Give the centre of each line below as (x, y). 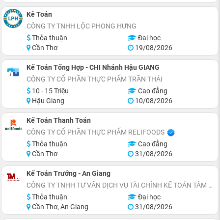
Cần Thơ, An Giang (59, 207)
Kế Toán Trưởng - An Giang (69, 173)
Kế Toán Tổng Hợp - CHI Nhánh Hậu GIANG (93, 67)
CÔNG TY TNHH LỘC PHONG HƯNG (82, 26)
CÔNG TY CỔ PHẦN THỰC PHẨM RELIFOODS (96, 132)
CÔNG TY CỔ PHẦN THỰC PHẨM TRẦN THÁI (95, 79)
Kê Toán (39, 14)
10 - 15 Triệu (50, 91)
